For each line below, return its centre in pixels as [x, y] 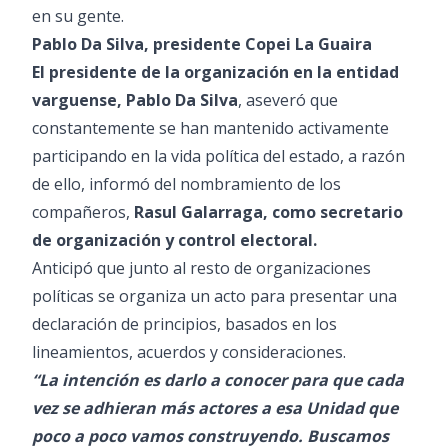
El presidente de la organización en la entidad [215, 72]
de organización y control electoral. [174, 240]
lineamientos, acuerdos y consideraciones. [189, 352]
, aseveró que [288, 100]
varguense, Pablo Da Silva [135, 100]
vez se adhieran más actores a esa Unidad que [215, 408]
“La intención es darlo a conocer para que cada [218, 380]
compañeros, [83, 212]
